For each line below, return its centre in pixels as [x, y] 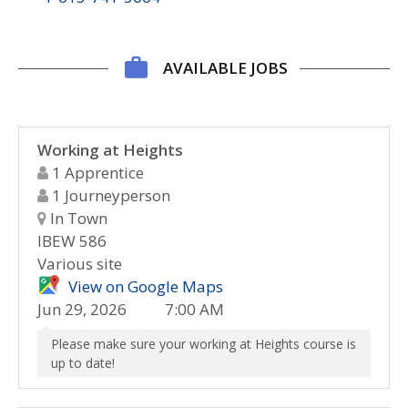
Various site [80, 264]
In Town [77, 218]
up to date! [83, 363]
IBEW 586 [72, 241]
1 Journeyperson [109, 195]
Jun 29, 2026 [82, 309]
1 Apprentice [96, 173]
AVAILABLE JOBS [225, 67]
